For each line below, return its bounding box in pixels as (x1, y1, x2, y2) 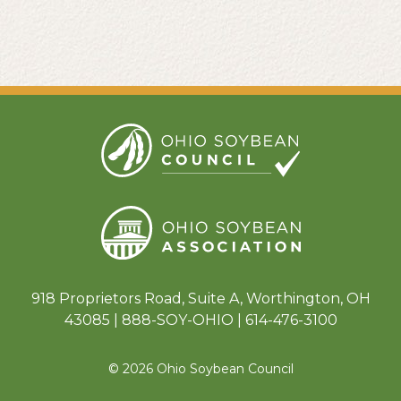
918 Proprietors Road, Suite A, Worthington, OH (30, 289, 371, 307)
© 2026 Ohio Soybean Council (107, 360, 294, 377)
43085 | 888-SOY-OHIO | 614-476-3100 (64, 311, 337, 328)
